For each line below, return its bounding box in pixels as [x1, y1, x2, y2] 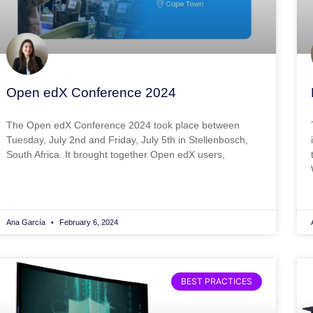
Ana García [6, 217, 48, 226]
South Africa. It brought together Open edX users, [6, 148, 225, 160]
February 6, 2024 [57, 217, 118, 226]
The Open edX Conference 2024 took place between [6, 119, 240, 131]
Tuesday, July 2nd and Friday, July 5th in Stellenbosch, [6, 133, 248, 145]
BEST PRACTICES [180, 275, 252, 286]
